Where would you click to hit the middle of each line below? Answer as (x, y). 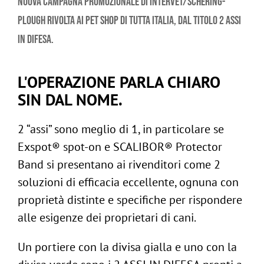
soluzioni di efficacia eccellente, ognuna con (128, 182)
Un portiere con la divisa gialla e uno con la (127, 247)
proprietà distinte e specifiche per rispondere (130, 200)
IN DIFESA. (36, 40)
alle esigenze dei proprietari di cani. (107, 218)
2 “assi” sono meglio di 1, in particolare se (121, 129)
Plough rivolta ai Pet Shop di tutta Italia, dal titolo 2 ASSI (129, 21)
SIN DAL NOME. (70, 100)
